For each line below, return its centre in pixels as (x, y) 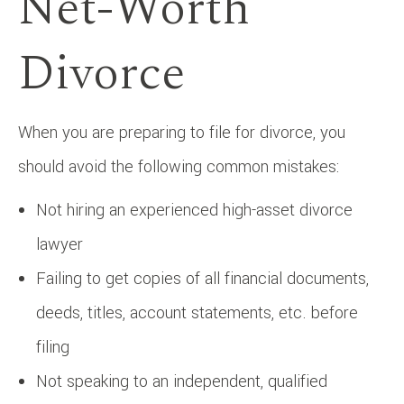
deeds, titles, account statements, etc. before (197, 312)
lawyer (60, 244)
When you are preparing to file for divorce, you (182, 132)
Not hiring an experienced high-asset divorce (194, 210)
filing (53, 347)
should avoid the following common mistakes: (179, 166)
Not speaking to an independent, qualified (182, 381)
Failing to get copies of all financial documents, (202, 278)
